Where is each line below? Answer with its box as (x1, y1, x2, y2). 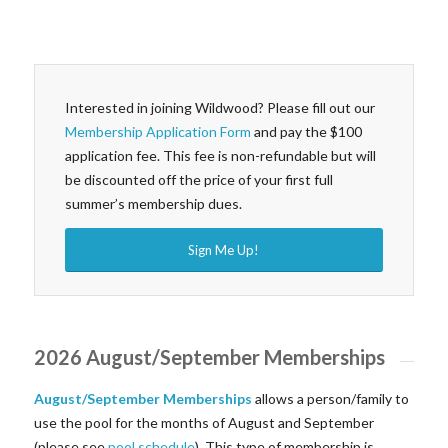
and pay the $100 (250, 123, 362, 141)
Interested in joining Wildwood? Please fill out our (64, 99, 375, 117)
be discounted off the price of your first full (64, 171, 333, 189)
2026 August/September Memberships (33, 345, 385, 370)
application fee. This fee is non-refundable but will (64, 147, 376, 165)
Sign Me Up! (188, 242, 260, 259)
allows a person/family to (251, 389, 409, 407)
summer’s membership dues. (64, 195, 242, 213)
